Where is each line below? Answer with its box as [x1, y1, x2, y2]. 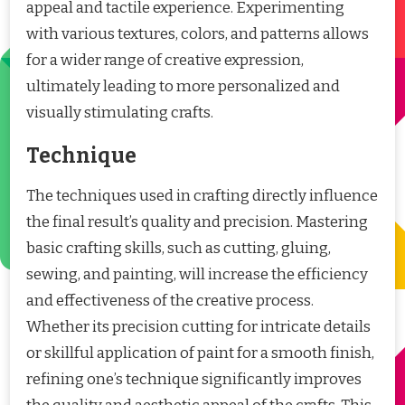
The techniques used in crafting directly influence [26, 185, 378, 205]
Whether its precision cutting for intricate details [26, 316, 371, 336]
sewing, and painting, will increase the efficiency [26, 264, 368, 284]
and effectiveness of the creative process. [26, 290, 314, 310]
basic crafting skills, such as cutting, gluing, [26, 238, 331, 258]
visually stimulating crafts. [26, 103, 213, 123]
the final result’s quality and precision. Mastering [26, 212, 368, 231]
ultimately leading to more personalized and [26, 77, 340, 97]
